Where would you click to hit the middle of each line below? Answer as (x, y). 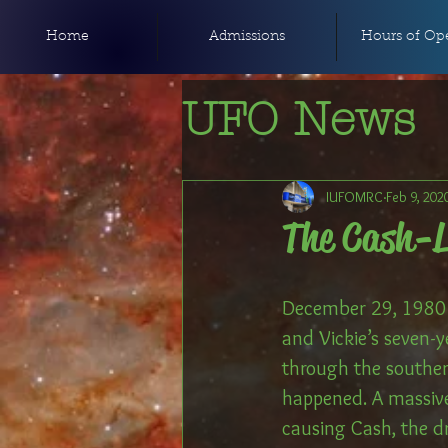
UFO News (298, 119)
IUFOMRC (354, 196)
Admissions (247, 37)
